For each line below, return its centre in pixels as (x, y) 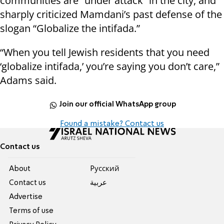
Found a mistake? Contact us (112, 124)
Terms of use (31, 211)
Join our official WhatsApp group (118, 105)
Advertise (26, 197)
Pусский (104, 169)
